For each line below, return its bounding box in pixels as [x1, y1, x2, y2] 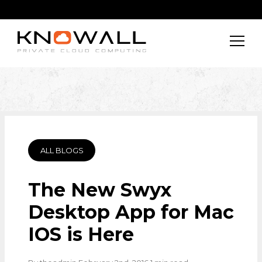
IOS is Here [28, 223, 134, 246]
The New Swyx [28, 178, 171, 201]
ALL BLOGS [40, 146, 84, 155]
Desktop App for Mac [28, 201, 234, 223]
